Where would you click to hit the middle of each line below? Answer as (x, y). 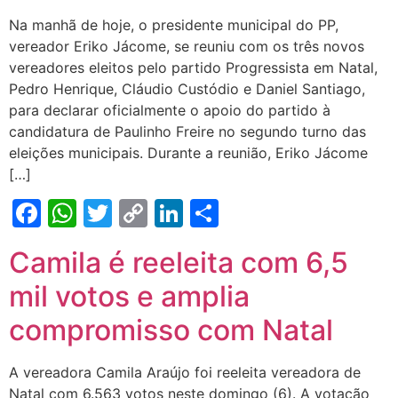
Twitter (160, 213)
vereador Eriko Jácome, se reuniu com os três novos (187, 46)
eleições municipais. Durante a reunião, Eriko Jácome (188, 153)
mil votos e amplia (129, 296)
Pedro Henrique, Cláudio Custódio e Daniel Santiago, (187, 89)
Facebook (107, 213)
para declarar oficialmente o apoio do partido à (170, 110)
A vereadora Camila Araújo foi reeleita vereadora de (185, 372)
